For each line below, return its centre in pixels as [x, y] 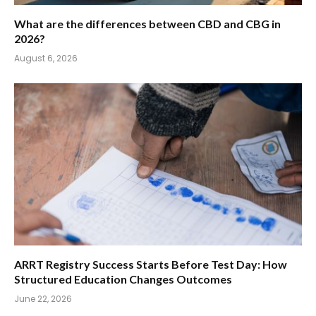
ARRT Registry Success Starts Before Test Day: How [151, 264]
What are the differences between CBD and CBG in [147, 24]
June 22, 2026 [43, 298]
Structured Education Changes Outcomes [123, 279]
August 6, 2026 [46, 59]
